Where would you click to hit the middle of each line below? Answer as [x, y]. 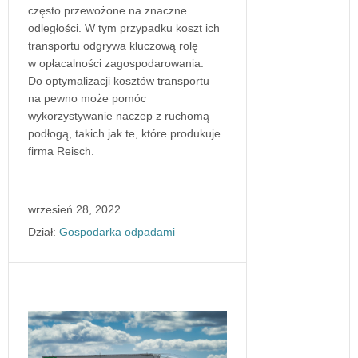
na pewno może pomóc [87, 98]
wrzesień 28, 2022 [74, 209]
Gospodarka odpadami [117, 231]
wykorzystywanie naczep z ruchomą [119, 115]
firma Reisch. [61, 151]
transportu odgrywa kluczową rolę [113, 45]
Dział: [42, 231]
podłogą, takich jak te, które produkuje [124, 133]
